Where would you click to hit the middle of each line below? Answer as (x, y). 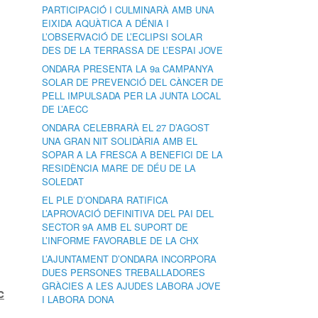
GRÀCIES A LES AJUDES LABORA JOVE (132, 286)
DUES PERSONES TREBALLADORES (124, 272)
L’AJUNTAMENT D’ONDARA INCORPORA (130, 259)
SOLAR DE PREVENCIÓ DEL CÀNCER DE (133, 82)
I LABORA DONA (78, 299)
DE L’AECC (65, 109)
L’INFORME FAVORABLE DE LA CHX (121, 240)
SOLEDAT (63, 181)
